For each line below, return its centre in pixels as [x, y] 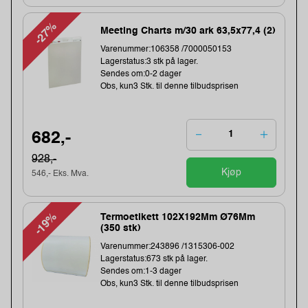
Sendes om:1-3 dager [141, 271]
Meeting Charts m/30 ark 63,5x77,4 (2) [188, 31]
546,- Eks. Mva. [60, 174]
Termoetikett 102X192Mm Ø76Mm [178, 217]
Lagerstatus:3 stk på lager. [150, 62]
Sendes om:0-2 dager [141, 74]
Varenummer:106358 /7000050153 [166, 49]
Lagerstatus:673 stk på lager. [154, 259]
